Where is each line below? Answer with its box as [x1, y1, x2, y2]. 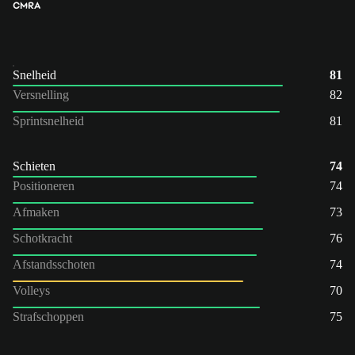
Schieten [13, 158, 55, 173]
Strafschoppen [13, 309, 84, 323]
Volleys [13, 283, 50, 297]
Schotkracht [13, 231, 72, 245]
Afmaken [13, 204, 59, 219]
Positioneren [13, 178, 74, 193]
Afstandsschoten [13, 257, 95, 271]
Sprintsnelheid [13, 113, 84, 128]
